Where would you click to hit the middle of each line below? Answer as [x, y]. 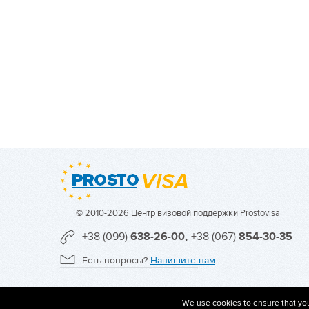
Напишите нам [183, 260]
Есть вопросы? [116, 260]
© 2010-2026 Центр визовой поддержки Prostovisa [178, 213]
